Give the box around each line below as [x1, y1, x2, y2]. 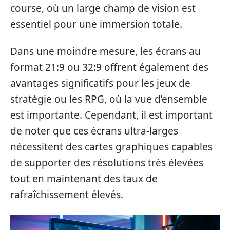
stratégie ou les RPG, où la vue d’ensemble [10, 92, 207, 106]
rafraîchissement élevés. [10, 188, 123, 201]
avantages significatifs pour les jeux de [10, 76, 190, 90]
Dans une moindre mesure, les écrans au [10, 45, 201, 58]
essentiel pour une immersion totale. [10, 17, 182, 31]
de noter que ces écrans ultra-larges [10, 124, 178, 138]
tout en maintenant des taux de [10, 172, 158, 185]
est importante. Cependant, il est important [10, 108, 213, 122]
